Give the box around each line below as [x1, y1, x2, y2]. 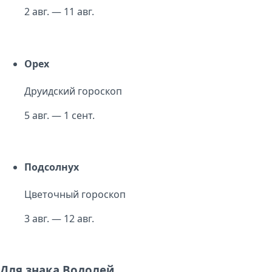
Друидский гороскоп [24, 84, 122, 98]
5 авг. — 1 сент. [24, 108, 95, 122]
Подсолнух [24, 160, 79, 174]
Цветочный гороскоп [24, 188, 126, 202]
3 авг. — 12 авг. [24, 212, 94, 226]
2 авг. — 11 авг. [24, 5, 94, 19]
